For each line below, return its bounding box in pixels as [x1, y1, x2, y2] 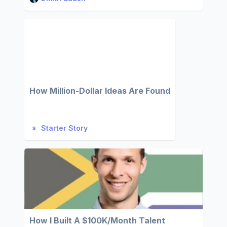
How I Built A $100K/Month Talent [29, 215, 165, 225]
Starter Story [41, 124, 88, 132]
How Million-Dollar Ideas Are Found [29, 86, 170, 96]
